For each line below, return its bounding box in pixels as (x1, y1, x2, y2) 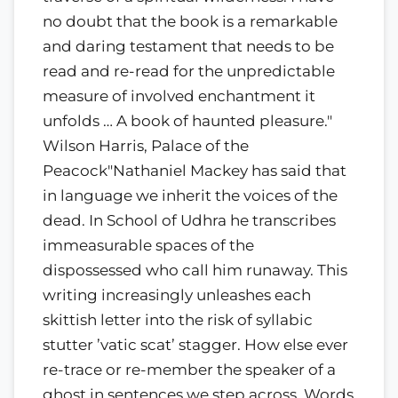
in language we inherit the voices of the (43, 186, 338, 204)
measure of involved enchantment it (43, 86, 315, 105)
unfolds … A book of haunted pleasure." (43, 111, 332, 130)
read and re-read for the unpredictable (43, 61, 335, 80)
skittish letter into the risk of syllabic (43, 310, 313, 329)
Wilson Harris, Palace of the (43, 136, 249, 155)
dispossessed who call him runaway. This (43, 260, 347, 279)
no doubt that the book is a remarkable (43, 12, 338, 30)
